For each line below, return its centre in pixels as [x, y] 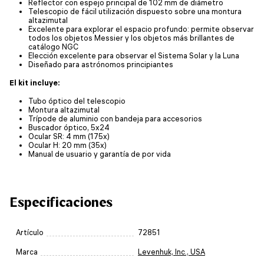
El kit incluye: [35, 82]
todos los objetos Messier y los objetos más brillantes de [131, 37]
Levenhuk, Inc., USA [171, 252]
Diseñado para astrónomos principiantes [101, 64]
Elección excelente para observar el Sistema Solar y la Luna [134, 55]
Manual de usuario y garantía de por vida [100, 154]
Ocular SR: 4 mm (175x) [69, 136]
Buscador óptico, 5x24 [69, 127]
